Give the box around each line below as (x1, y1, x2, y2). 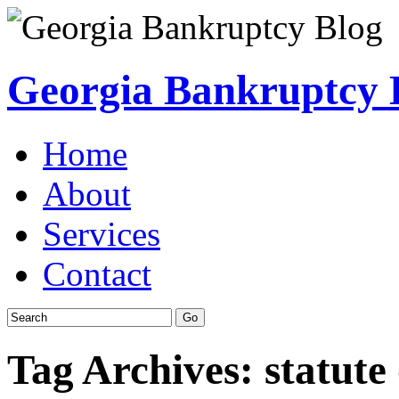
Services (43, 214, 160, 253)
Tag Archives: (7, 346, 265, 394)
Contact (43, 254, 151, 293)
